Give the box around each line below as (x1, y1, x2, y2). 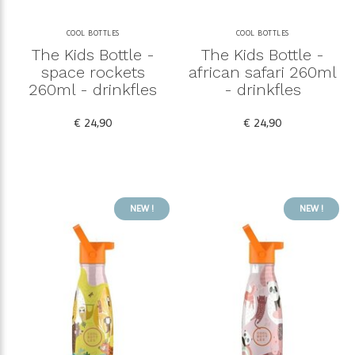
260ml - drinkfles (29, 80, 157, 99)
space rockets (40, 63, 145, 82)
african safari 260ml (188, 63, 337, 82)
